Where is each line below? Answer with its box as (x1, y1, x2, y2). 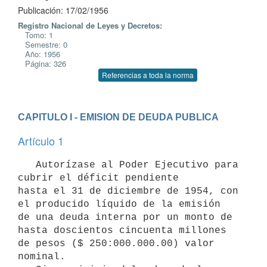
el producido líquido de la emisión (18, 198, 221, 210)
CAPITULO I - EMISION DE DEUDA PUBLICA (18, 111, 219, 122)
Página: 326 (18, 58, 66, 69)
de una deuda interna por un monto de (18, 212, 232, 223)
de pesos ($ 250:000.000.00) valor (18, 238, 215, 249)
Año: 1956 (18, 48, 60, 60)
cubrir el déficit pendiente (18, 172, 179, 184)
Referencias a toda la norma (102, 70, 194, 80)
